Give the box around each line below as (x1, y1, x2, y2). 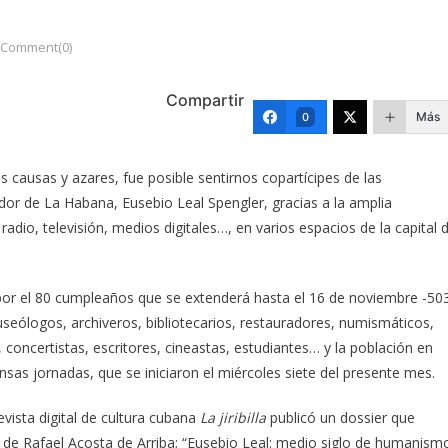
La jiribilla (200, 407, 266, 427)
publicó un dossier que (266, 407, 415, 427)
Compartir (166, 89, 244, 110)
